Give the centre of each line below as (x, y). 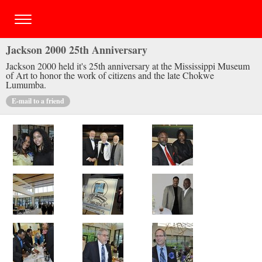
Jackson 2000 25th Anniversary (77, 50)
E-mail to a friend (38, 101)
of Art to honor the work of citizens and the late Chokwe (110, 75)
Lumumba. (26, 85)
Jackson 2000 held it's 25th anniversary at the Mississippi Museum (128, 66)
